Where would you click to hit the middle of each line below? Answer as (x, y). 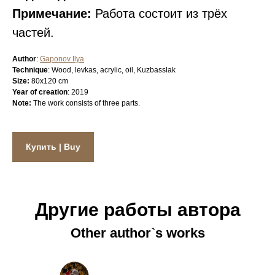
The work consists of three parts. (86, 103)
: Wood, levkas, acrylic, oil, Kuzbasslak (112, 70)
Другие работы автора (137, 210)
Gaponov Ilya (62, 59)
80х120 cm (49, 81)
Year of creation (40, 92)
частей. (33, 33)
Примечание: (52, 14)
